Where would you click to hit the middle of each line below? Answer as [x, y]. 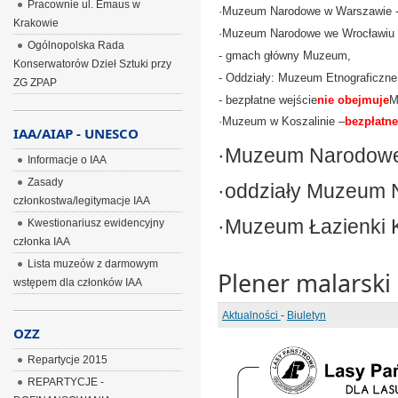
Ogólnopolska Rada [76, 45]
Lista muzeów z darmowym [92, 264]
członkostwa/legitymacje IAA [81, 201]
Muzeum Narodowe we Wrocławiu [308, 33]
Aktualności [251, 315]
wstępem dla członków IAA [77, 283]
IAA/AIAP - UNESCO [76, 133]
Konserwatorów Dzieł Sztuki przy [92, 64]
